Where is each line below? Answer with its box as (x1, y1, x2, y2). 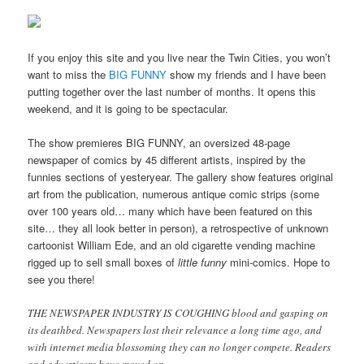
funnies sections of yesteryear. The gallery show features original (28, 169, 334, 185)
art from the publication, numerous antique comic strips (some (28, 186, 320, 202)
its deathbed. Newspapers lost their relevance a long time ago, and (28, 323, 323, 338)
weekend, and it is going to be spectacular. (28, 101, 229, 117)
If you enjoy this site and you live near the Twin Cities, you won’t (28, 50, 331, 66)
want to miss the (28, 67, 110, 83)
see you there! (28, 271, 96, 288)
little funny (178, 254, 227, 271)
